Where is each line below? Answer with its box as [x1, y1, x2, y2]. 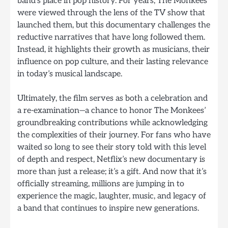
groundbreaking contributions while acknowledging [17, 118, 208, 128]
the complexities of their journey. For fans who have [17, 130, 211, 140]
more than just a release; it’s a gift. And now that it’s [17, 166, 207, 177]
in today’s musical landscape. [17, 69, 122, 79]
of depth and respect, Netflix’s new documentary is [17, 154, 205, 165]
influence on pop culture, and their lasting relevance [17, 56, 208, 67]
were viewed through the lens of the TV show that [17, 8, 205, 18]
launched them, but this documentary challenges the [17, 20, 210, 31]
